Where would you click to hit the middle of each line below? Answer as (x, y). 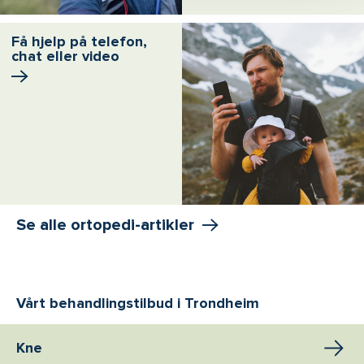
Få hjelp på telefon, (79, 42)
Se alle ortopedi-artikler (105, 225)
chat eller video (65, 56)
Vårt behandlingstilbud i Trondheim (138, 303)
